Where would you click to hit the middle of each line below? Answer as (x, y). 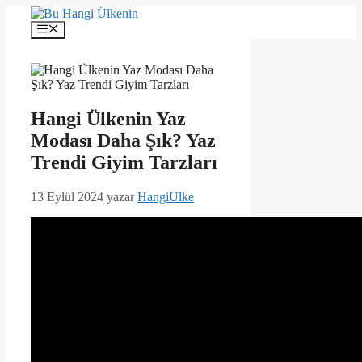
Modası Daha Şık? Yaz (123, 141)
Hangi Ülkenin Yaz (108, 119)
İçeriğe (23, 13)
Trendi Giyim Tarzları (124, 163)
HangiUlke (166, 197)
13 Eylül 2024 (67, 197)
